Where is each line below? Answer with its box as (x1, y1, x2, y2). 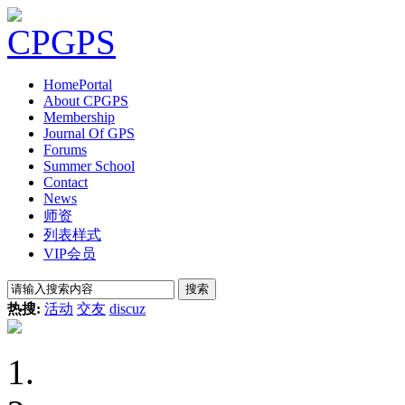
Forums (43, 142, 87, 157)
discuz (109, 301, 146, 316)
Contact (43, 174, 88, 190)
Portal (79, 77, 112, 92)
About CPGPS (43, 93, 128, 108)
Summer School (43, 158, 135, 174)
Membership (43, 109, 115, 125)
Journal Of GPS (43, 126, 135, 141)
